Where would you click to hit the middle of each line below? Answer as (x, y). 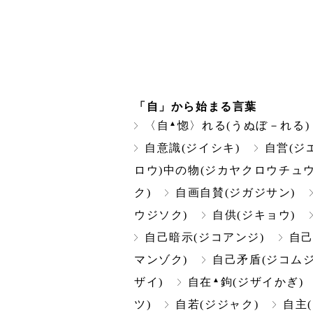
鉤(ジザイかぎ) (262, 282)
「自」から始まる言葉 (196, 107)
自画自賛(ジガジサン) (235, 193)
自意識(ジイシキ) (192, 148)
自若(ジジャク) (217, 305)
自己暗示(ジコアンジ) (205, 238)
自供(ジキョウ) (254, 215)
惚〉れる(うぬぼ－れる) (243, 126)
